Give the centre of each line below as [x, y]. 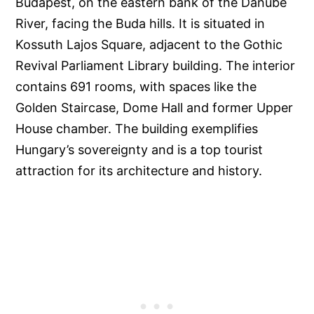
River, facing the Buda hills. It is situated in [141, 24]
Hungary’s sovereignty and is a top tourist [139, 150]
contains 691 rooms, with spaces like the [136, 87]
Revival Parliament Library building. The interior [156, 66]
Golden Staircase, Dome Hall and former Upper [155, 108]
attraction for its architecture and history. [139, 171]
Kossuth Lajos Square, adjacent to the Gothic [149, 45]
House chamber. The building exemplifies [137, 129]
